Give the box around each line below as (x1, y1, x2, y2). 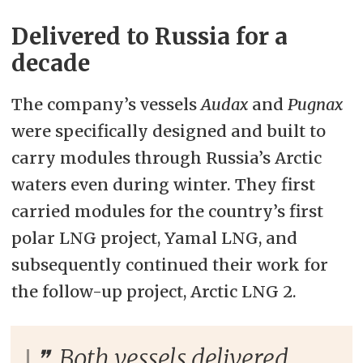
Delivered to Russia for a (11, 23, 288, 52)
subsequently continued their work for (11, 254, 328, 275)
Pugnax (287, 94, 343, 115)
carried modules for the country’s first (11, 201, 323, 222)
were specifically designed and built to (11, 121, 326, 142)
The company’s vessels (11, 94, 201, 115)
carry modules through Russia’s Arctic (11, 147, 322, 169)
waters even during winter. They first (11, 174, 315, 195)
